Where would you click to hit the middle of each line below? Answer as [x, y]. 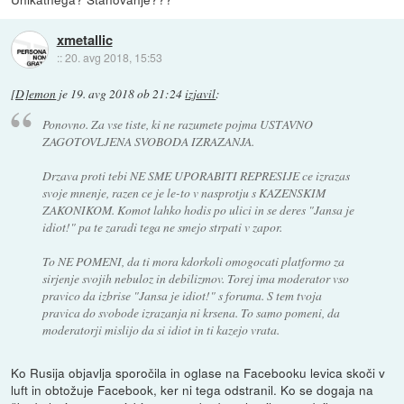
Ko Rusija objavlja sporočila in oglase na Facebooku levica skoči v [198, 373]
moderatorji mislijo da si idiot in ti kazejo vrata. [161, 329]
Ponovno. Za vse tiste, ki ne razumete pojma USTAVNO [177, 124]
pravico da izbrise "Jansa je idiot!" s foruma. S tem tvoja [182, 295]
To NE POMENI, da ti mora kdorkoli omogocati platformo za [193, 261]
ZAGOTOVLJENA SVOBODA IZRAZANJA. [148, 141]
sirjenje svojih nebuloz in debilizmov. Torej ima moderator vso [195, 278]
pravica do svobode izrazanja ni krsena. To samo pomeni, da [191, 312]
